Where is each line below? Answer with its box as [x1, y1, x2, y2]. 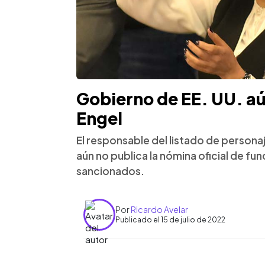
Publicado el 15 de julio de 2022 [115, 215, 225, 225]
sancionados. [76, 164, 144, 177]
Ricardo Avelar [131, 204, 188, 215]
